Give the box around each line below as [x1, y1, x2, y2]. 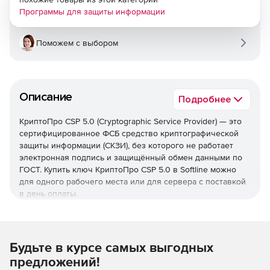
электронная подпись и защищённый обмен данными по [19, 152, 242, 162]
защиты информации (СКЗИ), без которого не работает [19, 140, 233, 150]
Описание [19, 90, 72, 104]
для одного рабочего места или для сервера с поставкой [19, 177, 246, 186]
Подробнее [178, 93, 231, 105]
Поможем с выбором [36, 38, 118, 48]
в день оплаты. [19, 189, 78, 198]
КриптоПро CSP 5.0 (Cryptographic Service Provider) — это [19, 116, 242, 126]
